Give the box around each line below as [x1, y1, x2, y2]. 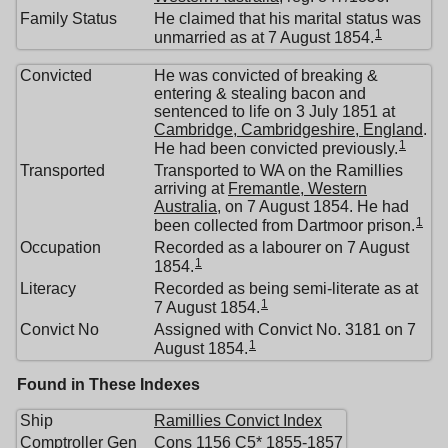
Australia [154, 197, 217, 215]
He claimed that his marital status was [154, 9, 421, 27]
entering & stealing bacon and [154, 84, 366, 102]
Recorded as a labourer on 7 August [154, 238, 409, 256]
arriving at [154, 179, 228, 197]
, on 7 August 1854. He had [217, 197, 409, 215]
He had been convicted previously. [154, 139, 398, 157]
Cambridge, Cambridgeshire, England [154, 120, 423, 138]
